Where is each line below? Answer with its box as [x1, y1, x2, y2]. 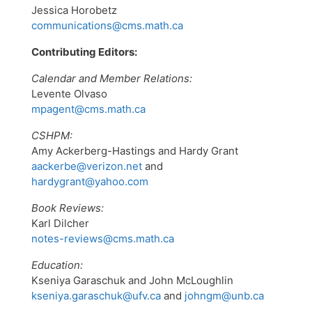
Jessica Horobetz [31, 3, 117, 17]
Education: [31, 258, 83, 272]
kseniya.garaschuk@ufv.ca [31, 288, 161, 302]
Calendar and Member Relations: [31, 71, 192, 85]
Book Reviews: [31, 201, 104, 214]
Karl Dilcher [31, 216, 89, 230]
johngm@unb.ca [185, 288, 264, 302]
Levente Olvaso [31, 86, 107, 100]
